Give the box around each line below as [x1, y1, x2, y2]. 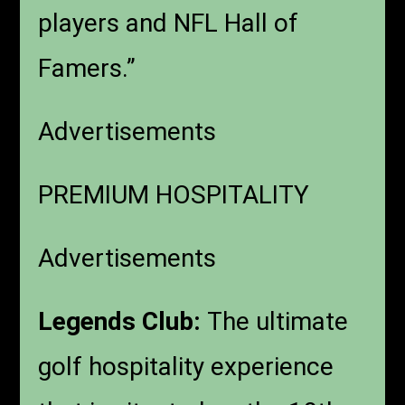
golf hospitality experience [38, 351, 334, 381]
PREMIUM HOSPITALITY [38, 179, 310, 210]
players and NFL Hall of [38, 7, 299, 38]
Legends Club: [38, 306, 208, 336]
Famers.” [38, 52, 137, 83]
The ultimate [207, 306, 349, 336]
